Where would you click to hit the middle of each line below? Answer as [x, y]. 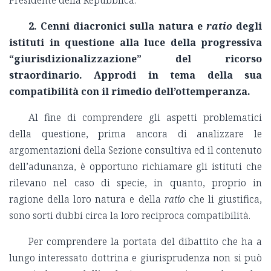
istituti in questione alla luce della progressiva [135, 43]
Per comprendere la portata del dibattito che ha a [145, 242]
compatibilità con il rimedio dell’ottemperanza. [130, 92]
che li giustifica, [224, 199]
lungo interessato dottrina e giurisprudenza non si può [135, 258]
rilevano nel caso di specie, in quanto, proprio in [135, 183]
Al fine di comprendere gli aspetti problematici [145, 118]
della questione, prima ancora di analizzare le [135, 134]
